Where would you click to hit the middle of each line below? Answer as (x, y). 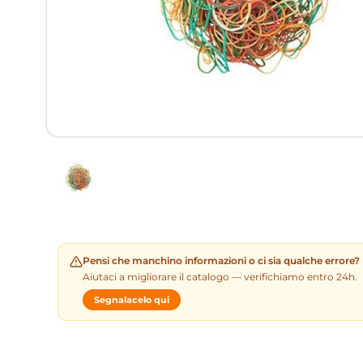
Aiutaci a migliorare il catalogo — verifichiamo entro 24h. (220, 276)
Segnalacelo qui (132, 299)
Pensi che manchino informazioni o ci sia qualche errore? (221, 260)
